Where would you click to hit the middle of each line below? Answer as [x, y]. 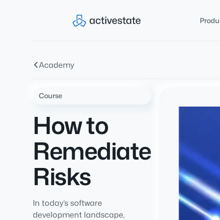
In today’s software [68, 203]
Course [51, 96]
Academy [57, 65]
